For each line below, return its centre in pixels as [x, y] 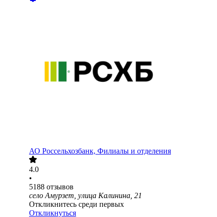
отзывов [60, 187]
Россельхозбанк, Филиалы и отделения [107, 151]
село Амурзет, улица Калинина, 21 [85, 196]
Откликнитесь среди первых [77, 204]
